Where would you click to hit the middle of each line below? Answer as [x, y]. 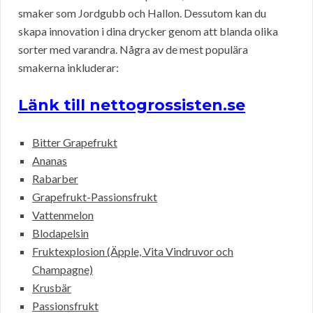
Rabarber [55, 179]
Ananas [50, 161]
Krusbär [52, 288]
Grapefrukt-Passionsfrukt [95, 197]
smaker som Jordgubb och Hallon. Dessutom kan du [142, 13]
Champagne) [63, 270]
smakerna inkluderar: [68, 68]
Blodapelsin [60, 233]
